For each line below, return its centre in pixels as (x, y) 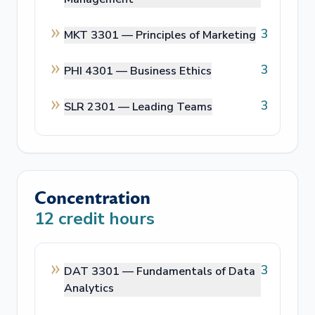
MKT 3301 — (100, 35)
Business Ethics (171, 71)
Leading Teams (172, 107)
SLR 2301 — (98, 107)
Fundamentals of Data (196, 271)
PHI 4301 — (97, 71)
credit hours (104, 219)
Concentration (92, 198)
